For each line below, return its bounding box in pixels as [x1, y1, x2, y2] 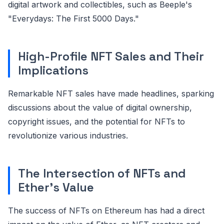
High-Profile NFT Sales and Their [18, 48, 204, 64]
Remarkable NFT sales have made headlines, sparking [8, 88, 214, 98]
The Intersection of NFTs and [18, 165, 186, 181]
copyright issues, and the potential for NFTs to [8, 116, 185, 126]
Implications [18, 62, 88, 78]
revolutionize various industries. [8, 130, 128, 140]
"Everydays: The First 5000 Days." [8, 13, 139, 23]
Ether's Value [18, 179, 94, 195]
